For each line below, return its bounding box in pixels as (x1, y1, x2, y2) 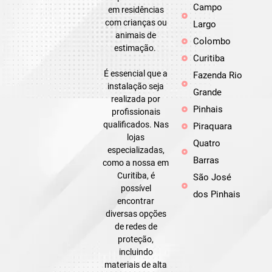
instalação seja (107, 81, 165, 91)
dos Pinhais (193, 188, 241, 200)
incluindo (118, 246, 153, 257)
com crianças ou (104, 17, 167, 27)
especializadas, (107, 144, 165, 155)
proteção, (118, 234, 154, 244)
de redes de (114, 221, 157, 231)
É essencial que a (104, 68, 168, 78)
